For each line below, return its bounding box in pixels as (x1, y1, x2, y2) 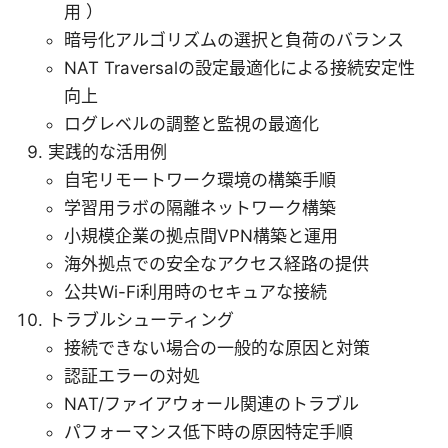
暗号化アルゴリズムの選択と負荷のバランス (64, 29, 404, 50)
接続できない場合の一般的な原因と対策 (64, 337, 370, 358)
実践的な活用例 (48, 141, 167, 162)
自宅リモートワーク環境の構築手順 (64, 169, 336, 190)
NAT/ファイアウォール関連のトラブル (64, 393, 359, 414)
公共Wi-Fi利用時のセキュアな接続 (64, 281, 327, 302)
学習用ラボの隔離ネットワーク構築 (64, 197, 336, 218)
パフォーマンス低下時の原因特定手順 (64, 421, 353, 442)
